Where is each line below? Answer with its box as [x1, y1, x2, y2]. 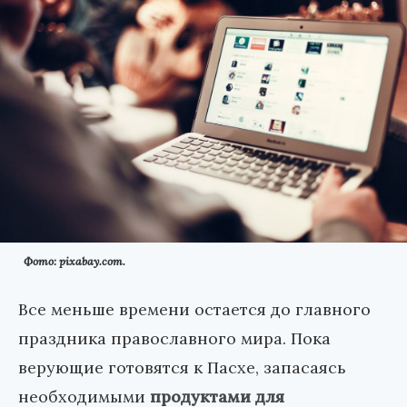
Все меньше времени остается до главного [18, 299, 371, 321]
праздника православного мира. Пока [18, 328, 331, 350]
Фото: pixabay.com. [24, 254, 125, 269]
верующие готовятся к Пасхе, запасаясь [18, 357, 346, 379]
